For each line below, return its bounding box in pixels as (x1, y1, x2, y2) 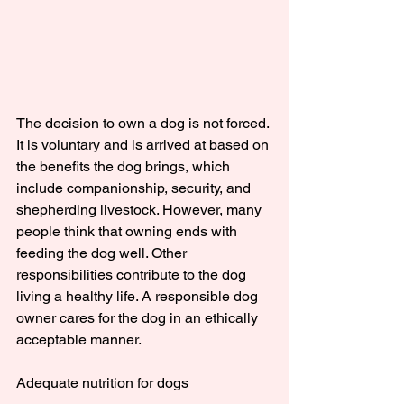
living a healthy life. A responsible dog (16, 288, 262, 306)
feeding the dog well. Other (16, 244, 190, 262)
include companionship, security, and (16, 179, 254, 197)
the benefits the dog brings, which (16, 158, 234, 176)
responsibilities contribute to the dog (16, 266, 250, 284)
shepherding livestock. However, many (16, 201, 265, 219)
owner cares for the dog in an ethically (16, 309, 262, 327)
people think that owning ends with (16, 223, 241, 241)
